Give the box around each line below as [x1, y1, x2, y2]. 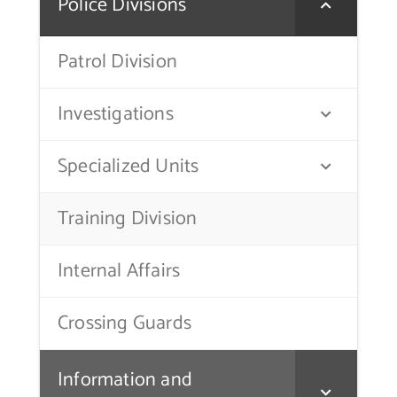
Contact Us [43, 23, 116, 43]
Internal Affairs [57, 255, 181, 288]
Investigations [57, 98, 174, 131]
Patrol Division [57, 46, 177, 79]
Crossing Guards [57, 307, 191, 340]
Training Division [57, 203, 198, 236]
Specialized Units [57, 151, 199, 183]
